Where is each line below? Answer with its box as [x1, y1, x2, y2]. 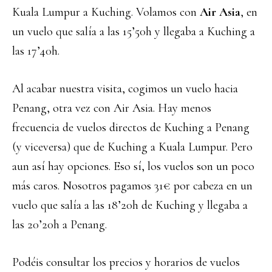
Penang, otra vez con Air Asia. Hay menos [12, 101, 211, 115]
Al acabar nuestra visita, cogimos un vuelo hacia [12, 81, 238, 96]
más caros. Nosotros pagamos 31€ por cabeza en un [12, 178, 253, 193]
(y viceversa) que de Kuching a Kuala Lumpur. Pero [12, 140, 253, 154]
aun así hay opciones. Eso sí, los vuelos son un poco [12, 159, 254, 174]
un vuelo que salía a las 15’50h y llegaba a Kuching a [12, 24, 255, 39]
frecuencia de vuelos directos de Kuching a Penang [12, 120, 250, 135]
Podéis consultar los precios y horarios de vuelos [12, 255, 240, 270]
